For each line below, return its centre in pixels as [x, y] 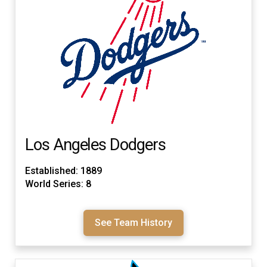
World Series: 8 [58, 184]
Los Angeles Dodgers [95, 145]
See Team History [133, 222]
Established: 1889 [63, 170]
